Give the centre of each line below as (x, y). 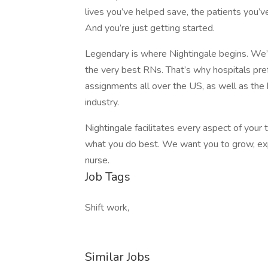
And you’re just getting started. (150, 28)
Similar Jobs (118, 257)
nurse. (97, 160)
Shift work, (107, 208)
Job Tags (108, 177)
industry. (102, 102)
